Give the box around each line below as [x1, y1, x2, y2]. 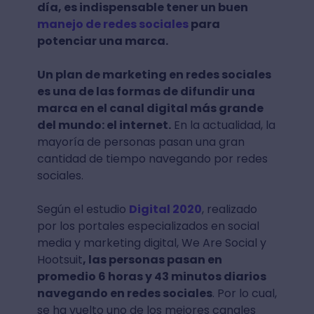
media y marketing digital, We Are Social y [36, 235, 266, 251]
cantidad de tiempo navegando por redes [36, 151, 268, 167]
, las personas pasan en [82, 252, 222, 268]
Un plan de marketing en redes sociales [36, 67, 271, 83]
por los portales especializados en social [36, 218, 259, 234]
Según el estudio [36, 201, 129, 217]
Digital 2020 [128, 201, 202, 217]
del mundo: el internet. [36, 117, 171, 133]
